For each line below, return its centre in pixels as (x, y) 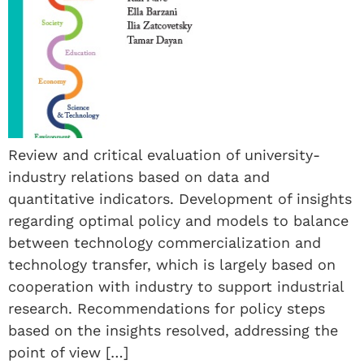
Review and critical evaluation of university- (164, 154)
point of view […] (68, 352)
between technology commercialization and (165, 242)
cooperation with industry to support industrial (176, 286)
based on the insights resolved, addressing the (173, 330)
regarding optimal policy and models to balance (178, 220)
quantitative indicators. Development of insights (180, 198)
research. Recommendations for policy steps (167, 308)
